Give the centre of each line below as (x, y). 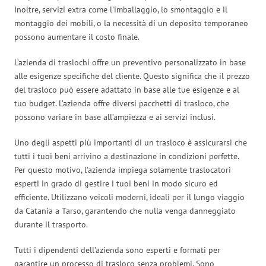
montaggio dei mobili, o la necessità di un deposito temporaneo (131, 23)
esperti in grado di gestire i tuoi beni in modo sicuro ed (116, 183)
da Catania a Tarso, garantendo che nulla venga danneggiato (125, 210)
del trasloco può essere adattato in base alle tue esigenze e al (127, 89)
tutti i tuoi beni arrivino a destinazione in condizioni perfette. (126, 156)
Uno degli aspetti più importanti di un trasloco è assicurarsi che (131, 142)
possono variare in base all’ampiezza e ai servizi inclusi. (115, 117)
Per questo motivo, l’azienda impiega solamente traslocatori (123, 170)
